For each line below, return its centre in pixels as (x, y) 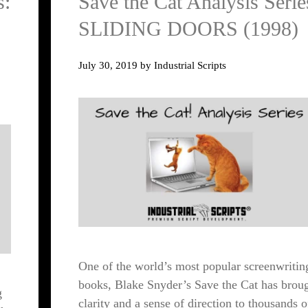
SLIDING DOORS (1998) (188, 29)
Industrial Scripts (190, 65)
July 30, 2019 (108, 65)
